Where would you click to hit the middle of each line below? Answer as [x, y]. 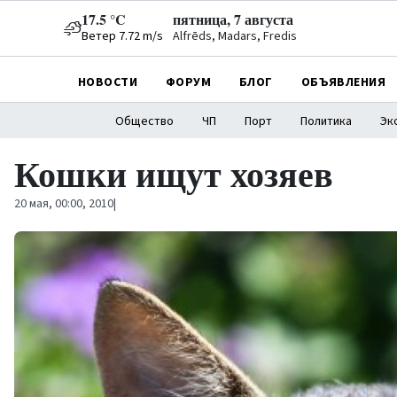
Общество [144, 121]
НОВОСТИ [108, 82]
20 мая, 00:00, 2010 [64, 204]
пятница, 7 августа [233, 19]
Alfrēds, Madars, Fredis [235, 36]
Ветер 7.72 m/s [122, 36]
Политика [326, 121]
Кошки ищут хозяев [174, 173]
